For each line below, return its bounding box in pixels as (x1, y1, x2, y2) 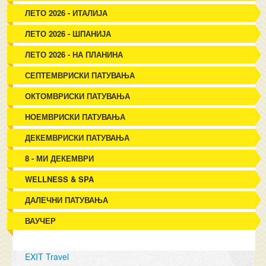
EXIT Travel (25, 251, 69, 262)
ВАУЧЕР (25, 215, 56, 226)
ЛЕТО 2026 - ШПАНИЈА (25, 28, 112, 39)
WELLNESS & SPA (25, 173, 94, 185)
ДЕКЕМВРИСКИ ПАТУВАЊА (25, 132, 130, 143)
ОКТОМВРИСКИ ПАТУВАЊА (25, 90, 131, 102)
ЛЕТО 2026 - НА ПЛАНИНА (25, 49, 123, 60)
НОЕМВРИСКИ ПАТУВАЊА (25, 111, 126, 122)
